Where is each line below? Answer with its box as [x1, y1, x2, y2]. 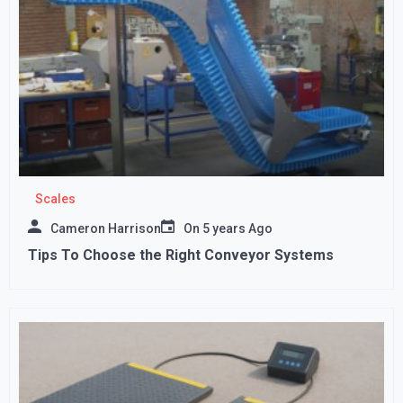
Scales [34, 192, 76, 207]
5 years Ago [202, 221, 273, 237]
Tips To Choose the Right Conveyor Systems [28, 246, 334, 264]
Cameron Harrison [50, 221, 161, 237]
